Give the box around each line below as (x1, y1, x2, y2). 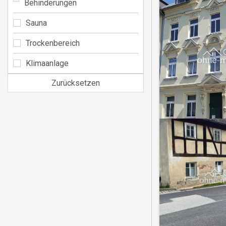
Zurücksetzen (51, 78, 100, 88)
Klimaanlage (26, 58, 69, 68)
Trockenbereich (26, 38, 80, 48)
